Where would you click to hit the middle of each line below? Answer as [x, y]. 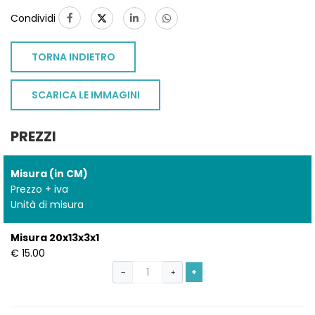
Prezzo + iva [39, 189]
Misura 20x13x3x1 [55, 238]
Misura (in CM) [49, 174]
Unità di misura [47, 205]
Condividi [34, 19]
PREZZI [33, 137]
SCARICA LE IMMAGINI [85, 95]
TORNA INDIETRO [73, 57]
